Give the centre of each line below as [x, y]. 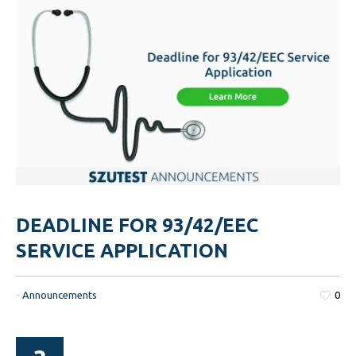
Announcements [60, 295]
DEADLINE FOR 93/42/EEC [137, 226]
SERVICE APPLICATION [122, 251]
